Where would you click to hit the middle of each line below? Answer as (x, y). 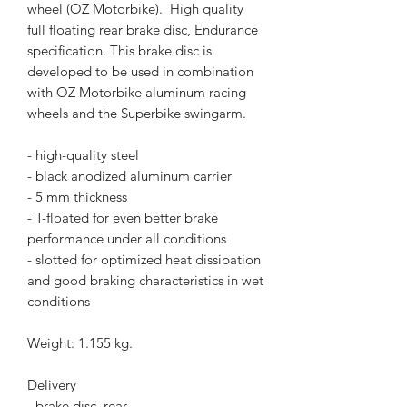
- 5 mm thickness (77, 197)
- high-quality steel (83, 155)
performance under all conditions (127, 239)
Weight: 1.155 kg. (80, 343)
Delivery (52, 385)
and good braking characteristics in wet (145, 281)
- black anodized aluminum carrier (129, 176)
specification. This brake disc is (119, 51)
